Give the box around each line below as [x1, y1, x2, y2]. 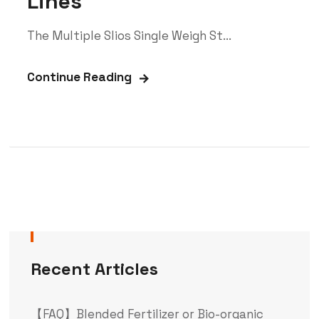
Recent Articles [30, 257, 158, 280]
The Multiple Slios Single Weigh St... [26, 27, 231, 43]
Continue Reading [26, 68, 132, 85]
